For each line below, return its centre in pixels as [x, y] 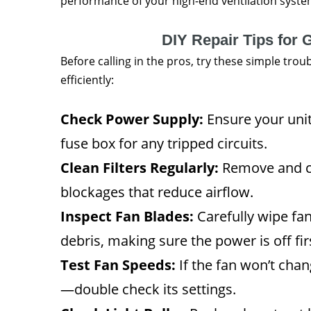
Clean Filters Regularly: [140, 167]
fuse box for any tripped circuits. [164, 143]
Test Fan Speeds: [118, 264]
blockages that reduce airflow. [157, 192]
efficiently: [87, 79]
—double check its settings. [148, 289]
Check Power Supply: [132, 119]
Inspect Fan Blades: [127, 216]
